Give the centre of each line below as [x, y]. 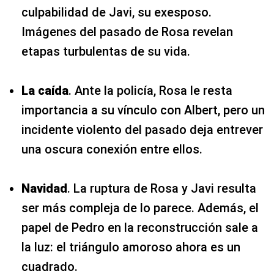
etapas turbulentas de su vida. [106, 51]
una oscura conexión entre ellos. [112, 149]
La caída [45, 90]
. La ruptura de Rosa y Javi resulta [162, 188]
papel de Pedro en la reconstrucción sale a [140, 227]
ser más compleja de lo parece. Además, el [140, 208]
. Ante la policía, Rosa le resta [150, 90]
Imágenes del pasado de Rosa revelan [127, 31]
